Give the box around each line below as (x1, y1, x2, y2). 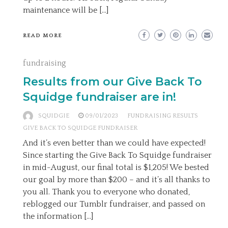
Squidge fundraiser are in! (23, 90, 176, 104)
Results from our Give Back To (23, 75, 202, 89)
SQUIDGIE (38, 112, 69, 119)
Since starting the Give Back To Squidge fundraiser (23, 151, 212, 160)
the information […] (23, 212, 93, 221)
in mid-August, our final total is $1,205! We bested (23, 163, 209, 172)
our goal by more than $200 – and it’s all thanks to (23, 175, 210, 184)
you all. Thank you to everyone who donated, (23, 187, 190, 196)
